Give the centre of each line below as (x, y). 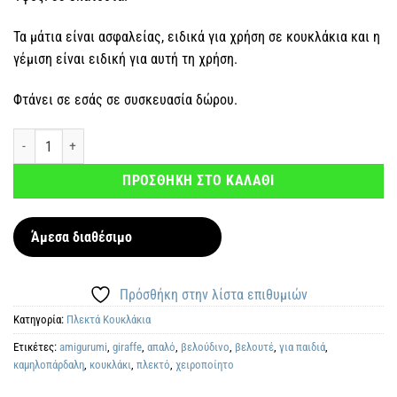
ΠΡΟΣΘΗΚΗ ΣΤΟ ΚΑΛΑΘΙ (198, 181)
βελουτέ (254, 347)
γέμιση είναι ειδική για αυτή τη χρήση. (125, 58)
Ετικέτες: (36, 347)
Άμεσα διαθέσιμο (82, 237)
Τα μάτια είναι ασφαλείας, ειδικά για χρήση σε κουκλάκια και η (197, 36)
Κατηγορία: (40, 320)
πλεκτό (153, 365)
